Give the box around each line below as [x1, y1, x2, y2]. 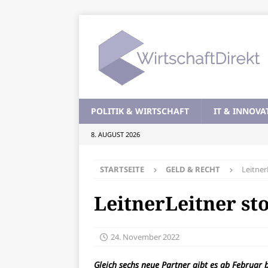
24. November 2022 [111, 232, 179, 242]
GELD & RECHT [166, 164, 220, 175]
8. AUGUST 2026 [91, 130, 140, 139]
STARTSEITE [100, 164, 144, 175]
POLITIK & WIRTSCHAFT [91, 105, 189, 117]
